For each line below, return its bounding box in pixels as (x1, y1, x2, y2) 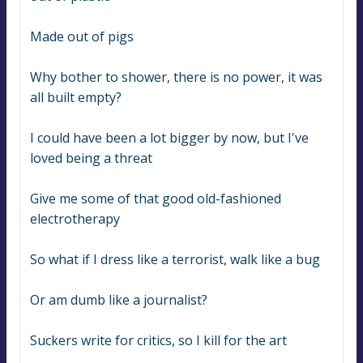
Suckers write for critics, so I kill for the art (30, 331, 287, 350)
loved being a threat (30, 149, 152, 168)
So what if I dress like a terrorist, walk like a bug (30, 250, 320, 269)
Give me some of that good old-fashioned (30, 190, 281, 208)
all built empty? (30, 88, 122, 107)
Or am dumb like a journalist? (30, 291, 207, 310)
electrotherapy (30, 210, 120, 228)
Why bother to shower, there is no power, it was (30, 68, 322, 87)
